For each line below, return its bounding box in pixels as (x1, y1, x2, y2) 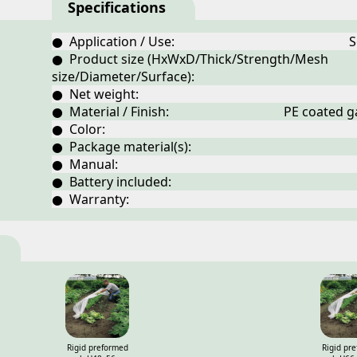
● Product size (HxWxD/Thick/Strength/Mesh (52, 50, 328, 68)
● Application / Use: (52, 33, 175, 50)
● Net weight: (52, 85, 139, 103)
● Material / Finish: (52, 103, 169, 120)
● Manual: (52, 155, 118, 173)
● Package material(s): (52, 138, 191, 155)
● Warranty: (52, 190, 129, 208)
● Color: (52, 120, 105, 138)
